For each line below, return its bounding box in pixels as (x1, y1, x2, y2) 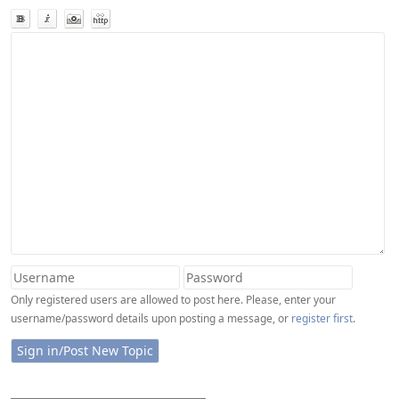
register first (291, 311, 353, 326)
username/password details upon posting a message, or (11, 311, 291, 326)
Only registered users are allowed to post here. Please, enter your (11, 292, 336, 307)
